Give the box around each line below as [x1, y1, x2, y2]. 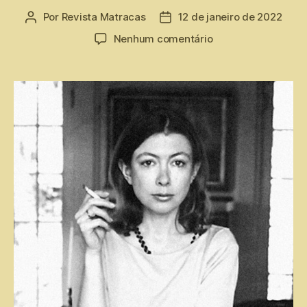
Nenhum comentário [113, 32, 213, 45]
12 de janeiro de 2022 [177, 10, 282, 23]
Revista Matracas [61, 10, 146, 23]
